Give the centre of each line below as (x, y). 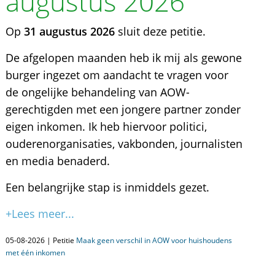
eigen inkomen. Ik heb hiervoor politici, (106, 126)
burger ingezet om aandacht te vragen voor (117, 75)
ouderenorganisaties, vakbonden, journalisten (124, 144)
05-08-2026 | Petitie (41, 240)
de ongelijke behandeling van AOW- (97, 92)
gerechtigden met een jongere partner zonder (123, 109)
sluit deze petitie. (160, 31)
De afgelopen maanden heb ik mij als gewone (123, 58)
